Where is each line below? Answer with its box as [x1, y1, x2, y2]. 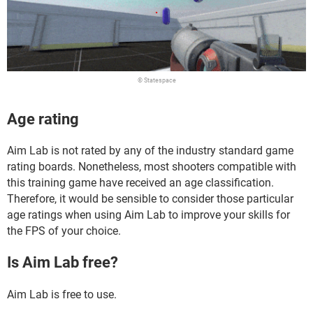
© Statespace [137, 76, 176, 84]
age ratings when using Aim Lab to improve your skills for [7, 208, 290, 222]
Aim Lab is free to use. [7, 287, 117, 301]
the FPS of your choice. [7, 224, 121, 238]
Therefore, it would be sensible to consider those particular [7, 192, 293, 206]
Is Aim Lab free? [7, 254, 118, 272]
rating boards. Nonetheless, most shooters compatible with [7, 160, 296, 174]
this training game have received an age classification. [7, 176, 274, 190]
